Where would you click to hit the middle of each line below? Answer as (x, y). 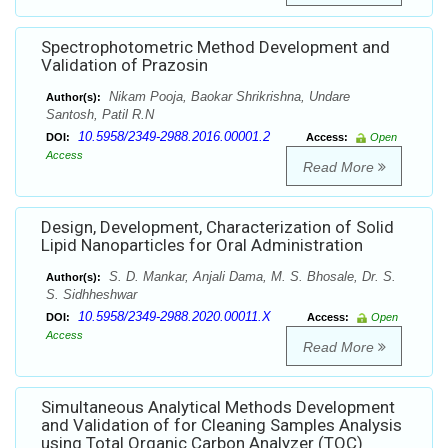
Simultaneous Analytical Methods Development (218, 407)
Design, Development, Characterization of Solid (217, 227)
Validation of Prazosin (124, 65)
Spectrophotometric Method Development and (215, 47)
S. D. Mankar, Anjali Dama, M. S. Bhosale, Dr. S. (250, 277)
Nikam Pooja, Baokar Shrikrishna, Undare (227, 97)
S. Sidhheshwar (91, 295)
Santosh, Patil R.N (100, 115)
